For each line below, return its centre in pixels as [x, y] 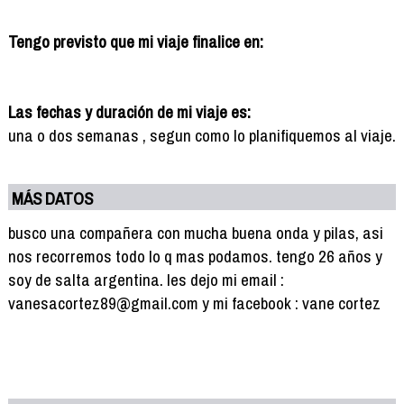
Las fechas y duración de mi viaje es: [129, 111]
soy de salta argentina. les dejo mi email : [146, 279]
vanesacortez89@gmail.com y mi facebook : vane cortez [194, 303]
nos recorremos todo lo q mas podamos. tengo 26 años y [195, 256]
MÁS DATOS [53, 198]
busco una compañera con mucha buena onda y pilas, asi [195, 232]
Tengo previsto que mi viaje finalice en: [135, 41]
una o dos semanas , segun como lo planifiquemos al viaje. [202, 135]
